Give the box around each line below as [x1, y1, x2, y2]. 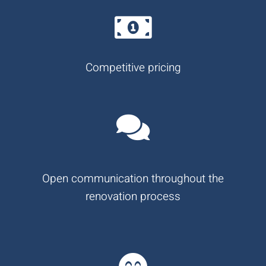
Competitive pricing [85, 59, 181, 76]
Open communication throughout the [42, 170, 224, 187]
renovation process [85, 188, 180, 205]
